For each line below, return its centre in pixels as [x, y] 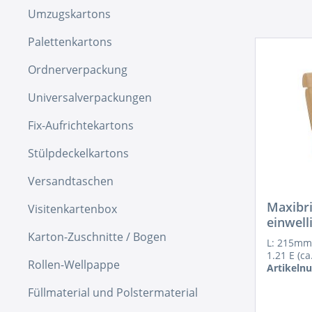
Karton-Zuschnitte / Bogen [97, 237]
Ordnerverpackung [78, 70]
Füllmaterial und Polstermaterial [113, 292]
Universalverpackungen [90, 97]
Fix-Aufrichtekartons [81, 125]
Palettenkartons [70, 42]
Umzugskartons [69, 14]
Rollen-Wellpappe [74, 265]
